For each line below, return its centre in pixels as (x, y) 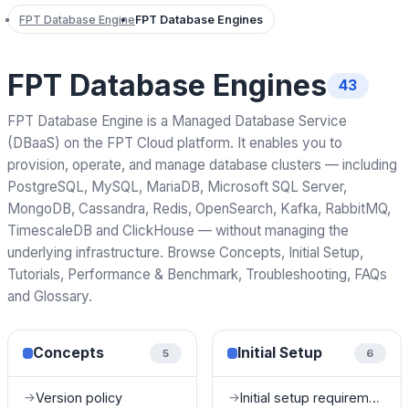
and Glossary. (50, 297)
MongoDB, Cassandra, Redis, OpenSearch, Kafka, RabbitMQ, (199, 209)
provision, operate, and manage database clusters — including (202, 165)
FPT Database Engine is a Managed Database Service (177, 121)
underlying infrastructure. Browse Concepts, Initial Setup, (185, 253)
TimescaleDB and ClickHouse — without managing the (178, 231)
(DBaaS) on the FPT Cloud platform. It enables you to (175, 143)
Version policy (79, 397)
